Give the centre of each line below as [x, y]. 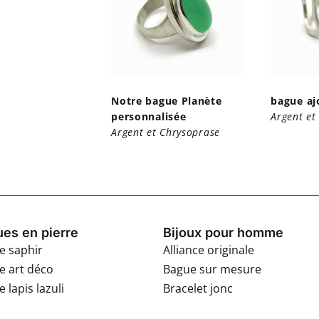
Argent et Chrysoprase [166, 132]
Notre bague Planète [167, 100]
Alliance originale [208, 250]
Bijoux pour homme [223, 232]
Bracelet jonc [198, 288]
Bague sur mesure [212, 269]
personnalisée [149, 116]
